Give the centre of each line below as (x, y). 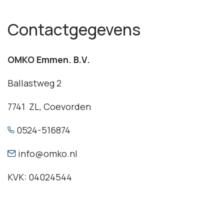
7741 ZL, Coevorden (49, 106)
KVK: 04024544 (40, 177)
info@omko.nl (47, 153)
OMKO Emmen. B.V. (49, 59)
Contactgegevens (74, 29)
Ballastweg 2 (34, 83)
